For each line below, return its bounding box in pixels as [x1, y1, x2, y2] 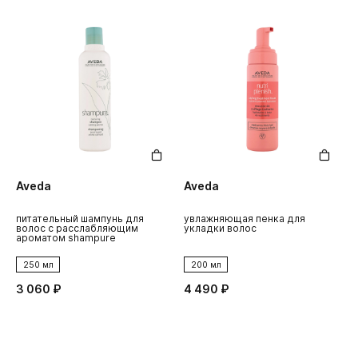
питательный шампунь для [16, 212, 144, 225]
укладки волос [184, 221, 257, 234]
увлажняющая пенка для [184, 212, 305, 225]
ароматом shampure [16, 231, 116, 244]
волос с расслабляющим [16, 221, 138, 234]
